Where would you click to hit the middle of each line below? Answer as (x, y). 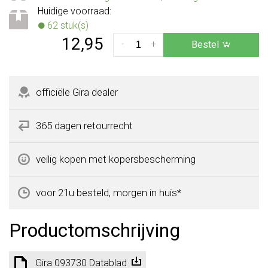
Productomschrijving (95, 230)
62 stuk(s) (67, 25)
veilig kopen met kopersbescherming (116, 159)
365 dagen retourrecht (84, 125)
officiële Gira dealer (77, 92)
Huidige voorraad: (74, 11)
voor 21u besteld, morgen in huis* (109, 192)
